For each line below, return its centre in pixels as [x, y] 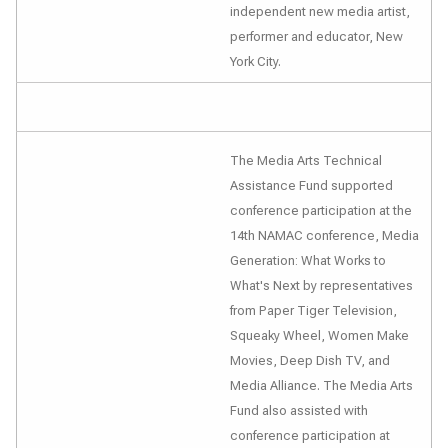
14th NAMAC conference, [306, 235]
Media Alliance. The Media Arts [321, 385]
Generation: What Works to [308, 260]
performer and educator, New [316, 36]
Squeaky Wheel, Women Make [319, 335]
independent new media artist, [320, 11]
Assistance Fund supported [311, 185]
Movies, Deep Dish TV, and [310, 360]
